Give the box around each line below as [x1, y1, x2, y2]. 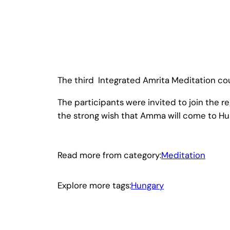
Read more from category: [57, 149, 161, 161]
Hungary [131, 180, 164, 191]
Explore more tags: [57, 180, 131, 191]
